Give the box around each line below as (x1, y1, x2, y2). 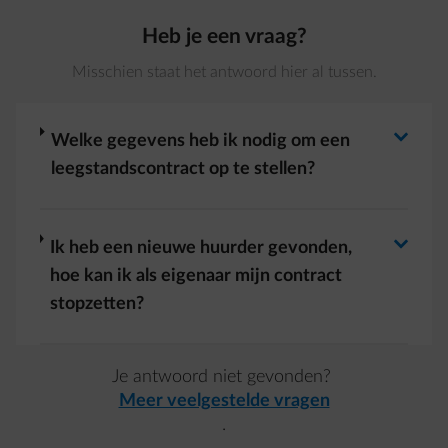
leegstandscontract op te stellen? (51, 160, 316, 178)
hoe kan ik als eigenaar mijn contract (50, 267, 343, 285)
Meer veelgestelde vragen (118, 392, 330, 410)
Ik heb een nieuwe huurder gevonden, (50, 239, 353, 257)
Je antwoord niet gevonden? (112, 368, 336, 386)
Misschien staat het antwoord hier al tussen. (71, 64, 377, 80)
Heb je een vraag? (141, 26, 307, 47)
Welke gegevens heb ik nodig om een (51, 132, 351, 150)
